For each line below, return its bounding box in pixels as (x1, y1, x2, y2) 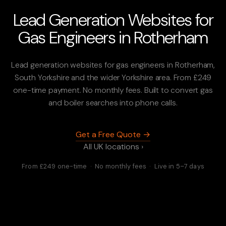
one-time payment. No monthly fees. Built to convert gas (13, 85, 213, 96)
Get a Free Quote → (76, 129, 150, 140)
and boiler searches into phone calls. (48, 97, 178, 108)
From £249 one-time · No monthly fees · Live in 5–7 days (22, 162, 204, 171)
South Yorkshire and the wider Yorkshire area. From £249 (14, 72, 212, 83)
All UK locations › (83, 141, 143, 152)
